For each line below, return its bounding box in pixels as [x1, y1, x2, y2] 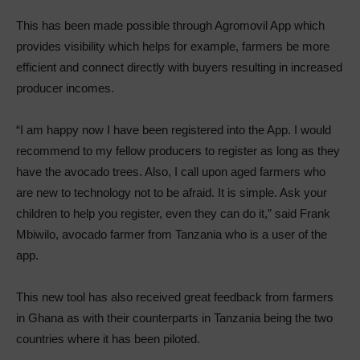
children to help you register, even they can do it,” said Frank [16, 206, 330, 220]
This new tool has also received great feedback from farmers [16, 289, 333, 304]
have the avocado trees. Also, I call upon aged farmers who [16, 164, 325, 178]
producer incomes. [16, 80, 114, 95]
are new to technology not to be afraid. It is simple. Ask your [16, 185, 327, 199]
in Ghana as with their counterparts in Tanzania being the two [16, 310, 333, 325]
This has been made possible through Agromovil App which [16, 18, 325, 32]
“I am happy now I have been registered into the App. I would [16, 122, 331, 137]
